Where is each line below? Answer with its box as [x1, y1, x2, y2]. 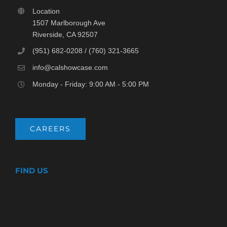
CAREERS [30, 124, 71, 133]
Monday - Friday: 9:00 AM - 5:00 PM [32, 80, 149, 88]
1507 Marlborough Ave [32, 18, 105, 27]
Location [32, 7, 60, 15]
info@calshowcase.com [32, 63, 108, 72]
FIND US [15, 165, 48, 175]
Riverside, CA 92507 [32, 30, 98, 39]
